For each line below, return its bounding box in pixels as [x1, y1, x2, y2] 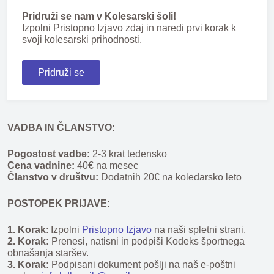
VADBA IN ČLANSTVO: [7, 122, 115, 133]
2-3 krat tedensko [90, 149, 167, 159]
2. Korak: [7, 236, 49, 246]
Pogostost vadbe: [7, 149, 90, 159]
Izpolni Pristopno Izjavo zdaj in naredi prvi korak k [22, 23, 236, 33]
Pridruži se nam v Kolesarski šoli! [22, 11, 176, 21]
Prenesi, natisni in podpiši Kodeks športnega [49, 236, 245, 246]
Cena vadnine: [7, 160, 75, 171]
